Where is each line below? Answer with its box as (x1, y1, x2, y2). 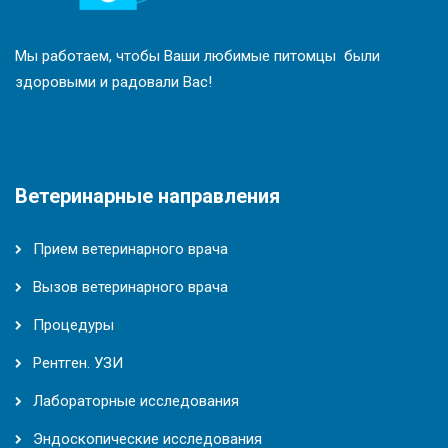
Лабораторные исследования (33, 391, 239, 410)
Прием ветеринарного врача (33, 239, 228, 258)
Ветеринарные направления (15, 183, 280, 208)
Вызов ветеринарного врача (33, 277, 228, 296)
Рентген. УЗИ (33, 353, 123, 372)
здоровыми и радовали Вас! (15, 72, 212, 91)
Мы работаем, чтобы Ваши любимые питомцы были (15, 46, 380, 65)
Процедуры (33, 315, 114, 334)
